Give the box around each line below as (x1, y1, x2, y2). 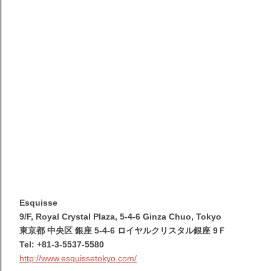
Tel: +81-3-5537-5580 (19, 240, 104, 250)
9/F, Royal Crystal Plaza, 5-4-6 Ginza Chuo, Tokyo (19, 212, 224, 222)
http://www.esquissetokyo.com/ (19, 253, 137, 264)
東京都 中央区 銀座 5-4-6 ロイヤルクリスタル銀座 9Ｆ (19, 226, 226, 236)
